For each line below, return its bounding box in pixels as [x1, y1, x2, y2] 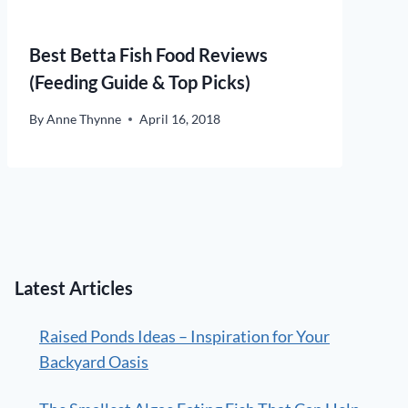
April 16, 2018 [139, 111, 221, 127]
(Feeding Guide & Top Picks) [29, 71, 250, 94]
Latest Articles [15, 277, 133, 300]
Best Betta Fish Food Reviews [29, 44, 268, 66]
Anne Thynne [46, 111, 122, 127]
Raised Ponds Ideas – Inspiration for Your [39, 326, 330, 347]
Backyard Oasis [39, 352, 148, 372]
